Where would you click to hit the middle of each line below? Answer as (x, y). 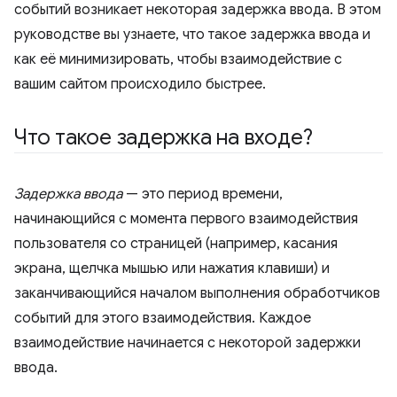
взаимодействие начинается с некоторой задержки (187, 343)
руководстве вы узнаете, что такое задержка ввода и (192, 35)
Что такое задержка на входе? (163, 137)
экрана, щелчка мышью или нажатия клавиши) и (172, 269)
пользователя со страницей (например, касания (176, 244)
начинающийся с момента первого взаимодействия (186, 219)
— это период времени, (202, 194)
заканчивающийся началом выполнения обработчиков (197, 293)
